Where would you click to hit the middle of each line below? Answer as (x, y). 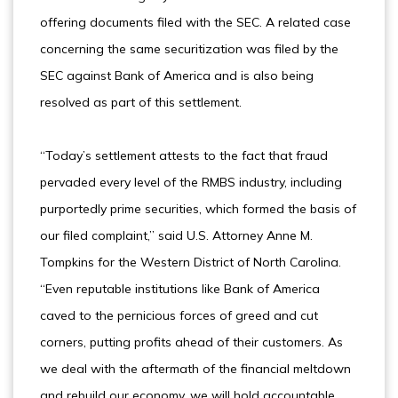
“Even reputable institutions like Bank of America (180, 289)
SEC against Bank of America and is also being (177, 76)
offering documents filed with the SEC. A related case (195, 22)
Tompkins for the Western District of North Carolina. (191, 262)
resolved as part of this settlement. (141, 102)
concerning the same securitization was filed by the (189, 49)
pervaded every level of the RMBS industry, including (191, 182)
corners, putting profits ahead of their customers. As (191, 342)
